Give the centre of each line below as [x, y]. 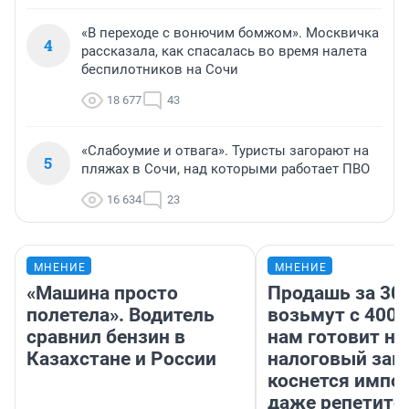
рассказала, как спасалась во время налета [224, 52]
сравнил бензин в [106, 337]
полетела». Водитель [121, 315]
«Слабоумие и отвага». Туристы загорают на [225, 151]
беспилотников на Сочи [160, 70]
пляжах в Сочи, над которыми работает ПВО [225, 169]
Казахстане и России [121, 359]
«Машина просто [102, 294]
